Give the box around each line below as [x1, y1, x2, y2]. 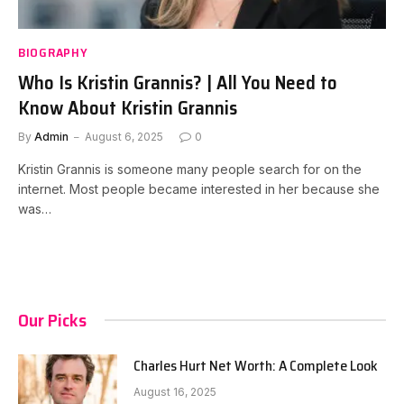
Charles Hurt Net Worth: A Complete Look [133, 353, 378, 377]
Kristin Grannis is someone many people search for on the [18, 161, 362, 177]
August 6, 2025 [85, 129, 163, 143]
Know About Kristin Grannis [18, 92, 237, 123]
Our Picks [18, 305, 87, 335]
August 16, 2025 [133, 384, 216, 399]
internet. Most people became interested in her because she [18, 180, 380, 197]
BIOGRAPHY [18, 41, 88, 62]
